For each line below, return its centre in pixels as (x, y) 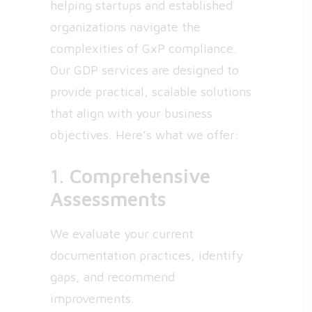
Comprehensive (140, 176)
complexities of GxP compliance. (143, 48)
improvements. (92, 298)
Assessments (108, 199)
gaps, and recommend (112, 277)
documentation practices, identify (147, 255)
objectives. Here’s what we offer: (145, 135)
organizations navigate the (125, 27)
